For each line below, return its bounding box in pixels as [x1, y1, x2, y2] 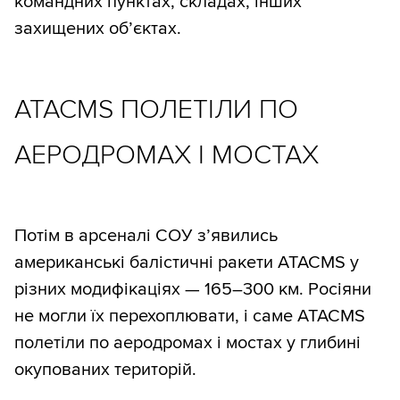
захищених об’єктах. [14, 17, 181, 39]
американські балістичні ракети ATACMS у [14, 252, 359, 274]
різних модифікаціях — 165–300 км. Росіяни [14, 279, 371, 301]
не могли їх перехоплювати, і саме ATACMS [14, 305, 365, 328]
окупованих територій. [14, 359, 196, 381]
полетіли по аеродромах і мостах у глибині [14, 332, 361, 354]
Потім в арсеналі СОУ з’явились [14, 225, 278, 247]
